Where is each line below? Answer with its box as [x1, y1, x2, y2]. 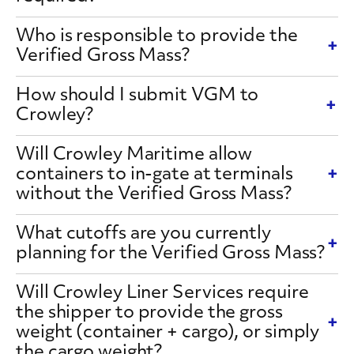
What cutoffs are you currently [16, 225, 271, 243]
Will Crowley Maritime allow [16, 146, 253, 164]
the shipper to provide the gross [16, 304, 283, 322]
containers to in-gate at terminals [16, 166, 293, 184]
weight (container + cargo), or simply [16, 324, 320, 342]
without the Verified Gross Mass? [16, 186, 292, 204]
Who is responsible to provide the [16, 28, 298, 46]
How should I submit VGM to [16, 87, 259, 105]
